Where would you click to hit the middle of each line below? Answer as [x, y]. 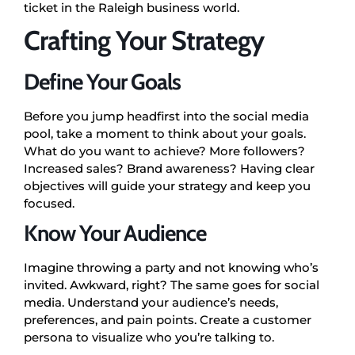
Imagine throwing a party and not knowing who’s [171, 267]
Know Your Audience [115, 233]
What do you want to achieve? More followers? [164, 151]
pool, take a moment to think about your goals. [165, 133]
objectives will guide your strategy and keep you [167, 185]
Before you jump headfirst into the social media [166, 116]
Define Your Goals [102, 81]
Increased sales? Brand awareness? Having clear [169, 168]
